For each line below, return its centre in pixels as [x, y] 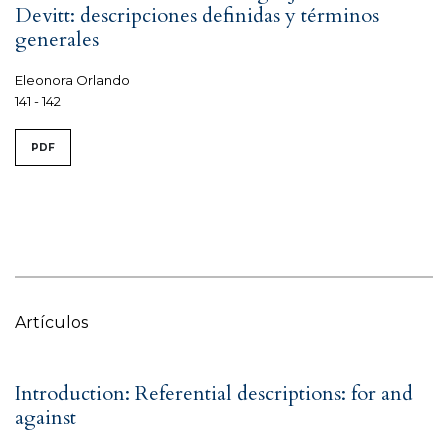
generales [57, 39]
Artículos [51, 322]
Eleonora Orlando [72, 79]
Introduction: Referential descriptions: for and [214, 393]
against [45, 417]
